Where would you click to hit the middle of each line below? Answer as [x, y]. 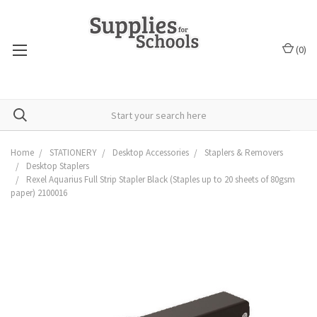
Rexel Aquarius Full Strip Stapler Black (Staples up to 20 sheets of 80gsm [161, 179]
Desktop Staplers [58, 166]
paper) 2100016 [39, 193]
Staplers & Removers [244, 152]
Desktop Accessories [151, 152]
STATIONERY [73, 152]
